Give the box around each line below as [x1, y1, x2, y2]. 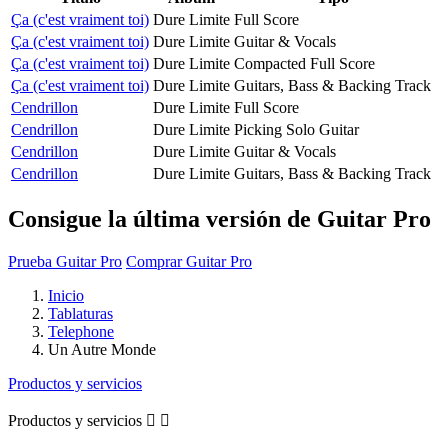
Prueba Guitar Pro [8, 252, 122, 270]
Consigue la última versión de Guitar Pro [8, 205, 431, 232]
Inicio [48, 286, 84, 304]
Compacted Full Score [234, 54, 375, 72]
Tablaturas [48, 304, 113, 322]
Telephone [48, 322, 114, 340]
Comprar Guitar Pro [126, 252, 252, 270]
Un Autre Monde [48, 340, 156, 358]
